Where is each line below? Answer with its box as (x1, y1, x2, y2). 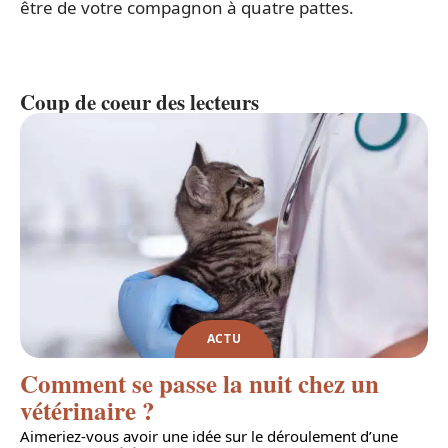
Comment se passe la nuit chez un (20, 365, 379, 403)
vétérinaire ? (20, 392, 155, 430)
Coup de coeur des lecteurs (20, 87, 259, 118)
